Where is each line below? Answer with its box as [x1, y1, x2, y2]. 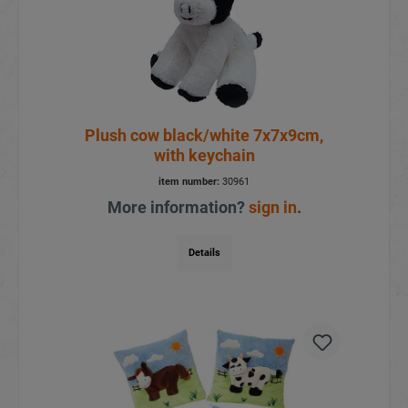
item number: [158, 175, 219, 188]
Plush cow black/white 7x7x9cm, [85, 125, 323, 145]
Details [188, 246, 220, 259]
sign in [248, 197, 297, 217]
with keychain [153, 145, 255, 165]
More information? [107, 197, 249, 217]
